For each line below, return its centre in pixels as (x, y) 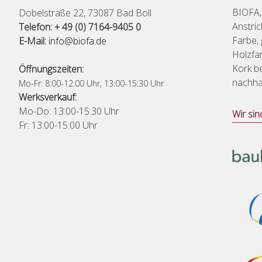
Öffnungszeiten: (51, 69)
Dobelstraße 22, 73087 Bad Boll (85, 13)
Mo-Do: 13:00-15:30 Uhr (69, 111)
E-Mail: (32, 41)
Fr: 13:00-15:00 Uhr (58, 125)
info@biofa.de (77, 41)
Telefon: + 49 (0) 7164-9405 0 (80, 27)
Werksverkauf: (48, 97)
